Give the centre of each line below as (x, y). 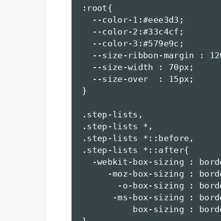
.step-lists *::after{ (136, 150)
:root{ (97, 8)
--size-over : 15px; (138, 79)
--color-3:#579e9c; (133, 44)
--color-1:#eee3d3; (133, 20)
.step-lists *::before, (138, 138)
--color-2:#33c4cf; (133, 32)
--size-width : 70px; (138, 67)
